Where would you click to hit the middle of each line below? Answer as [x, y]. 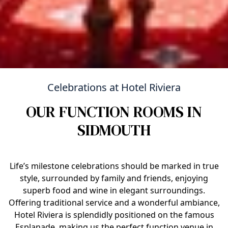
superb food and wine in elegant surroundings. [114, 190]
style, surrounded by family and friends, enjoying [114, 178]
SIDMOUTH [114, 130]
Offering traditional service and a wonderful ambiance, [114, 202]
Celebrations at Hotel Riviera [114, 87]
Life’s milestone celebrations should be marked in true [114, 166]
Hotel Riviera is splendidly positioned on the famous [114, 215]
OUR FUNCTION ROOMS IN [114, 111]
